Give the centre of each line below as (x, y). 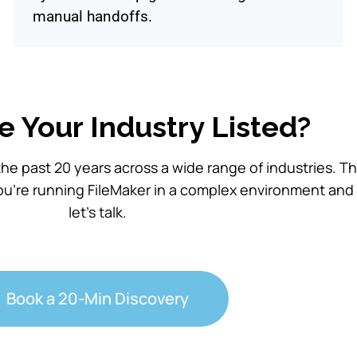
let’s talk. (97, 212)
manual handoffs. (92, 17)
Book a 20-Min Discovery (97, 298)
